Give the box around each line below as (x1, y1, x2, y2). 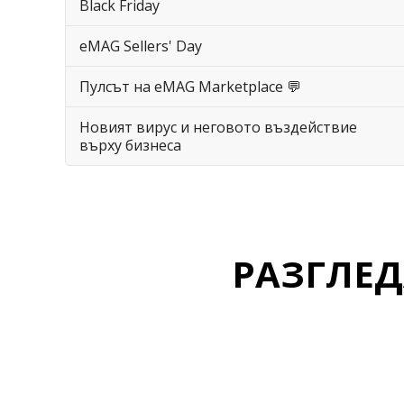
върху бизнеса (79, 135, 181, 155)
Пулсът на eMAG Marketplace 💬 (79, 77, 301, 96)
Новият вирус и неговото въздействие (79, 117, 357, 137)
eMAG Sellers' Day (79, 36, 202, 56)
